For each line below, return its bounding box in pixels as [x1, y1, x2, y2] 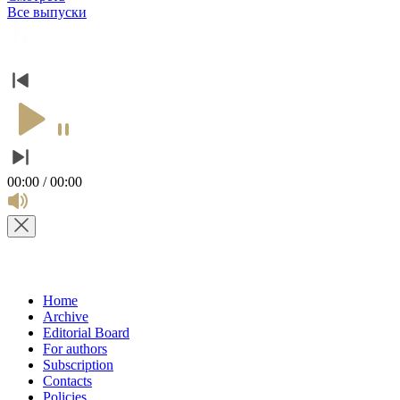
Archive [43, 308, 88, 324]
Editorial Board [43, 324, 129, 340]
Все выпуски [7, 4, 87, 20]
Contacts [43, 372, 92, 388]
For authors [43, 340, 107, 356]
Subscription [43, 356, 113, 372]
